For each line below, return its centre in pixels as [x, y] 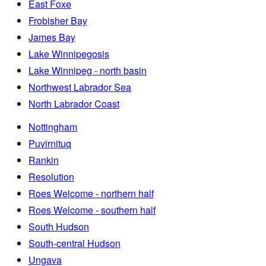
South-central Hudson [75, 243]
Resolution [51, 176]
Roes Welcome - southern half [92, 210]
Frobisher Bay [58, 20]
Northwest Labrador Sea [80, 87]
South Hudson [59, 226]
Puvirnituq [50, 143]
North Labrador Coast [74, 103]
